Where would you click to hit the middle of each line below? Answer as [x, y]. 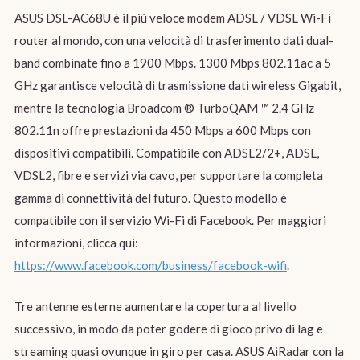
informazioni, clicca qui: [76, 243]
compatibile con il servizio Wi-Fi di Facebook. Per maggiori [170, 220]
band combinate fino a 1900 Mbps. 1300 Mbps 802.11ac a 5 [172, 63]
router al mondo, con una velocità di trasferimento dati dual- [174, 40]
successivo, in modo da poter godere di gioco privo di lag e [168, 328]
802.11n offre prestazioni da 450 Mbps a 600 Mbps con [162, 130]
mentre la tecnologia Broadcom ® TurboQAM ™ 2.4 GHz [164, 108]
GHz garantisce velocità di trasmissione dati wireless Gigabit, [177, 85]
